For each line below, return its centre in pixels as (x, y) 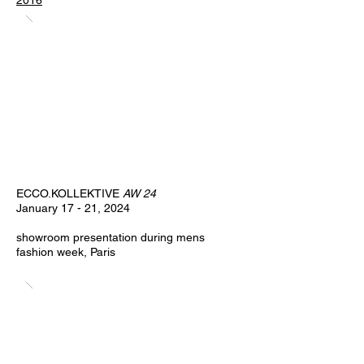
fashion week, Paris (67, 252)
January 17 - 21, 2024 (73, 208)
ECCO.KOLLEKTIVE (69, 193)
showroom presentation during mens (110, 237)
